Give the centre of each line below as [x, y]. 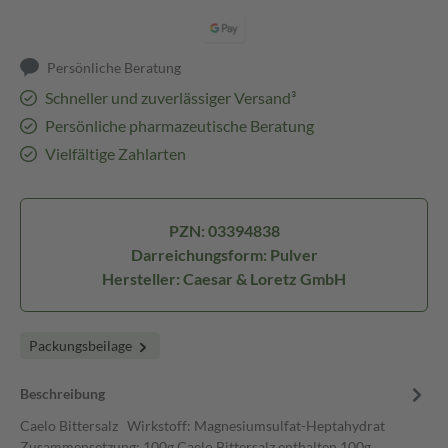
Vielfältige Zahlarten [115, 153]
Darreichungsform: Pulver [224, 254]
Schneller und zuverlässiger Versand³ [170, 97]
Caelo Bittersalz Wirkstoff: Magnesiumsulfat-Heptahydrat [202, 425]
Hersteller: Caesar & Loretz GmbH [224, 278]
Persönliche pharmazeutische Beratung [179, 125]
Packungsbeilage [82, 345]
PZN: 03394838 [224, 230]
